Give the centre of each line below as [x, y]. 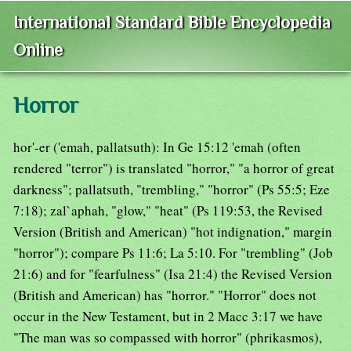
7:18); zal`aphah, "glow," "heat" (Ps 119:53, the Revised [168, 211]
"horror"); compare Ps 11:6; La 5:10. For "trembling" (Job [173, 253]
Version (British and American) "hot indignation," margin [173, 232]
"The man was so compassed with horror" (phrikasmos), [168, 338]
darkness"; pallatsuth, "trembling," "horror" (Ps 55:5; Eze [172, 190]
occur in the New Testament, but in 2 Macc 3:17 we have [168, 317]
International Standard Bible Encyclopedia [172, 23]
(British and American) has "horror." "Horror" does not [165, 295]
